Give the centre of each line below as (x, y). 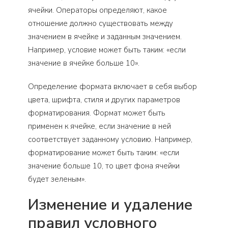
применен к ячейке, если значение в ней (99, 126)
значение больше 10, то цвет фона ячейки (104, 166)
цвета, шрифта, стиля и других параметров (104, 100)
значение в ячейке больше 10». (84, 63)
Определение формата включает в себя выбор (112, 87)
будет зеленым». (57, 179)
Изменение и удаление (110, 205)
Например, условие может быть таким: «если (107, 50)
